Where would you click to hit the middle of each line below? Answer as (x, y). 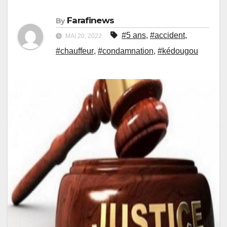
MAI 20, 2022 (84, 36)
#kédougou (178, 51)
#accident (167, 35)
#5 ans (134, 35)
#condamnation (126, 51)
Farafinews (90, 20)
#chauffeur (75, 51)
